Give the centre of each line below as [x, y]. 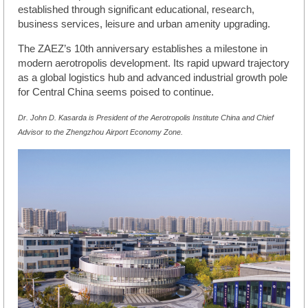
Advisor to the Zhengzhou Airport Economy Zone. [100, 132]
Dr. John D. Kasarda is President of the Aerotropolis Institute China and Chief [146, 118]
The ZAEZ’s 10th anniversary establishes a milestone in [143, 49]
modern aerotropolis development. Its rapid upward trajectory [154, 64]
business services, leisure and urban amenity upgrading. [145, 24]
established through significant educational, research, [136, 10]
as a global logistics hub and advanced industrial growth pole [153, 78]
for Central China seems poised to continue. [117, 92]
